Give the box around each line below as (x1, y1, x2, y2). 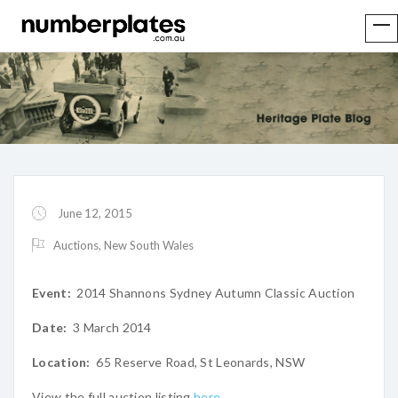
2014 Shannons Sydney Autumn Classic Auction (70, 285, 355, 300)
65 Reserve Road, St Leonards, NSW (90, 354, 306, 370)
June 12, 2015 (55, 206, 132, 220)
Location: (32, 354, 91, 370)
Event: (32, 285, 71, 300)
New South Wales (104, 238, 194, 252)
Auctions (53, 238, 99, 252)
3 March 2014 (67, 320, 152, 335)
